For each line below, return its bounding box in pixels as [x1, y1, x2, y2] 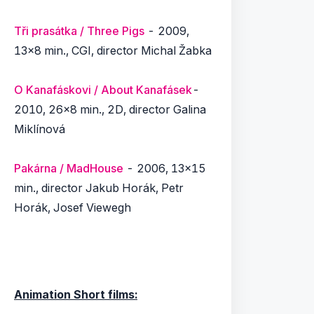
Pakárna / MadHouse [14, 161, 123, 175]
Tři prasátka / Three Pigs [14, 24, 144, 38]
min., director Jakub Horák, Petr [14, 181, 184, 195]
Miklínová [14, 122, 65, 136]
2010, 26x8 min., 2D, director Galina [14, 102, 206, 116]
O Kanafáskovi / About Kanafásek [14, 83, 192, 97]
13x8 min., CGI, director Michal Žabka [14, 43, 212, 57]
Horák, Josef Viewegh [14, 200, 131, 214]
